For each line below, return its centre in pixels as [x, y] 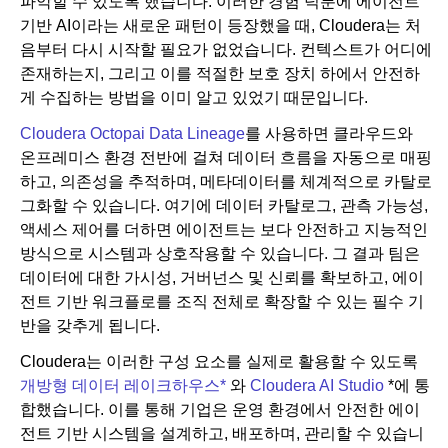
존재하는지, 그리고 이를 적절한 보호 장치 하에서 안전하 [220, 74]
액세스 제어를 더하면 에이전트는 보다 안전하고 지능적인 [224, 230]
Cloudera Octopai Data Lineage [132, 134]
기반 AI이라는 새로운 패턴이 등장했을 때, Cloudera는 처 [220, 26]
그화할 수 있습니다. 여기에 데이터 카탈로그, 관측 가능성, [224, 206]
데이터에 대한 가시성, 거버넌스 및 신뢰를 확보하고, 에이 [222, 278]
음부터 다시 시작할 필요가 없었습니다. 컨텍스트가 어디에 [226, 50]
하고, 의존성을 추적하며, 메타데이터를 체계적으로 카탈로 [226, 182]
